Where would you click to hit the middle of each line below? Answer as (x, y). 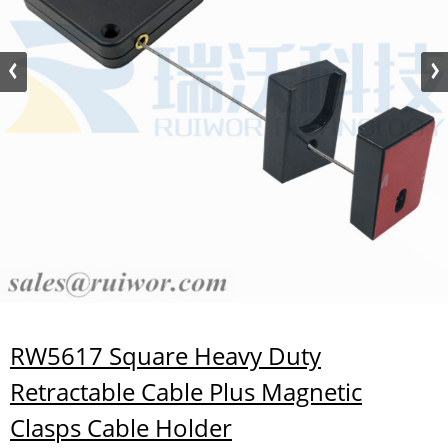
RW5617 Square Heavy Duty (165, 355)
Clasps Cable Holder (121, 427)
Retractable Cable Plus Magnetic (186, 391)
